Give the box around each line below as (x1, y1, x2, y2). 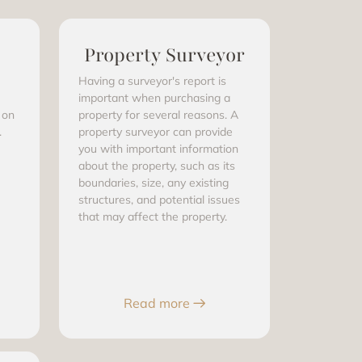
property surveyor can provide (78, 124, 233, 139)
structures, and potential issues (78, 192, 240, 207)
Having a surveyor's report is (78, 74, 226, 88)
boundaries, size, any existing (78, 175, 229, 190)
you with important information (78, 141, 238, 156)
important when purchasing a (78, 90, 230, 105)
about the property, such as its (78, 158, 235, 173)
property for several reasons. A (78, 107, 238, 122)
